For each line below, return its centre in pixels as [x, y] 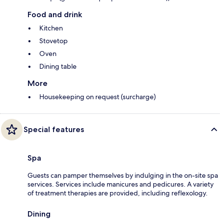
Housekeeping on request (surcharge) [97, 97]
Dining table [58, 67]
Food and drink [55, 15]
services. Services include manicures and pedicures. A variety [121, 184]
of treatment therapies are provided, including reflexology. [118, 193]
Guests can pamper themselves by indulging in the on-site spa [123, 176]
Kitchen [51, 28]
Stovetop [54, 41]
